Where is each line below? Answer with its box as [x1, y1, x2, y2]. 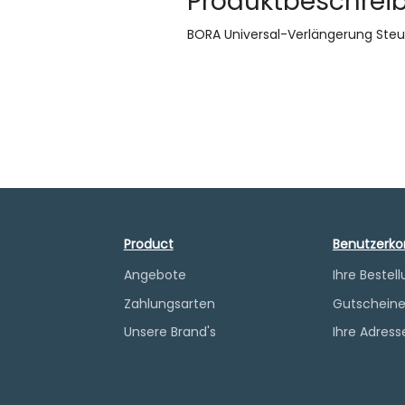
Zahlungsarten [123, 294, 215, 313]
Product [123, 235, 174, 253]
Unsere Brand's [123, 323, 216, 341]
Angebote [123, 266, 186, 284]
